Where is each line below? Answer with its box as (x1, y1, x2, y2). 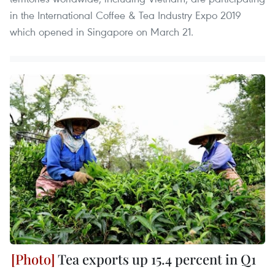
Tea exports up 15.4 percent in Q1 (55, 250, 256, 269)
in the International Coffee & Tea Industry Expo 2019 (10, 7, 241, 22)
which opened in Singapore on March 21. (10, 24, 193, 39)
